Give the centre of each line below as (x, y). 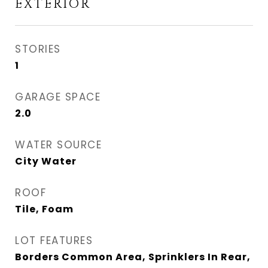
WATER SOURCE (58, 145)
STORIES (38, 49)
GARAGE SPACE (58, 97)
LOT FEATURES (54, 240)
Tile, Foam (44, 209)
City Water (46, 161)
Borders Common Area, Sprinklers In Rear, (133, 257)
